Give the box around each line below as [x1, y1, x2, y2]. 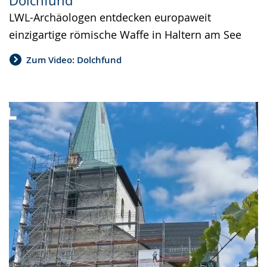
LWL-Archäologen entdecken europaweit [9, 10, 211, 24]
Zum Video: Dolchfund [26, 54, 122, 67]
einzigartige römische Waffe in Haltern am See [9, 27, 241, 42]
